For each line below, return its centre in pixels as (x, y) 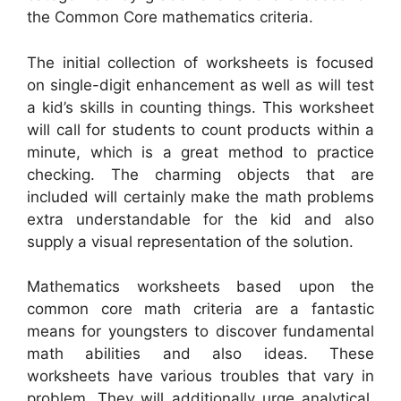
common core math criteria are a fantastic (200, 309)
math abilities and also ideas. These (200, 354)
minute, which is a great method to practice (200, 152)
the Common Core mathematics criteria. (170, 17)
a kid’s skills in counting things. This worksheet (200, 107)
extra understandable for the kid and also (200, 219)
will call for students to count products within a (200, 129)
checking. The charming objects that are (200, 174)
